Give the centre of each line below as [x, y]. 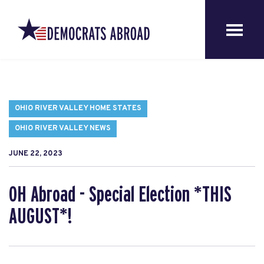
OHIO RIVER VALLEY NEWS [63, 128]
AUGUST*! [40, 217]
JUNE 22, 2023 [36, 154]
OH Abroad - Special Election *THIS [120, 195]
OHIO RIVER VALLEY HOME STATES [78, 108]
